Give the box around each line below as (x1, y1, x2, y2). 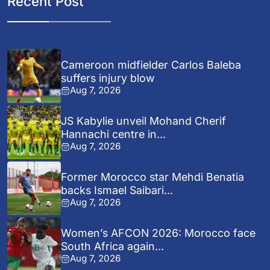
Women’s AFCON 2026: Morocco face (61, 227, 256, 240)
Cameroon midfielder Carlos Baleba (61, 58, 242, 72)
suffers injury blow (61, 72, 155, 85)
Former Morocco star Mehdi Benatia (61, 171, 245, 184)
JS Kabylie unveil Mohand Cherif (61, 115, 227, 128)
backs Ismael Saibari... (61, 184, 174, 197)
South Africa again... (61, 240, 165, 253)
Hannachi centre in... (61, 128, 166, 141)
